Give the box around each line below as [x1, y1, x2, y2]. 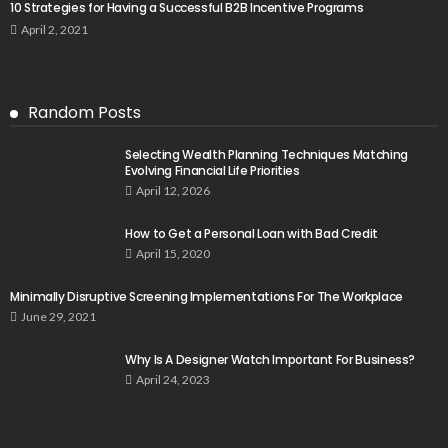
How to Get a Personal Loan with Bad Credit [125, 224, 378, 242]
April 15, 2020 [136, 245, 210, 261]
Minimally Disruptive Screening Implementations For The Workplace [10, 287, 403, 305]
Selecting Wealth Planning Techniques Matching [125, 145, 408, 163]
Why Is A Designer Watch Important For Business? [125, 350, 416, 368]
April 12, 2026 [136, 182, 210, 198]
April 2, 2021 [21, 21, 88, 37]
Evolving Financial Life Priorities [125, 161, 300, 179]
